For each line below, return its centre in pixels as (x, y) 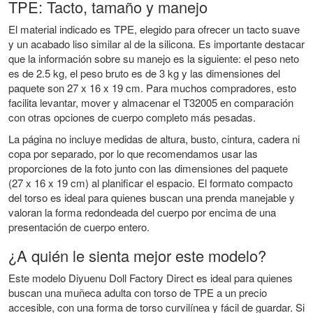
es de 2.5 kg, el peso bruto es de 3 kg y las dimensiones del (144, 73)
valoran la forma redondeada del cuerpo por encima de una (142, 212)
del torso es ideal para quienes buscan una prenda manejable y (152, 197)
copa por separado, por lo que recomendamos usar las (133, 153)
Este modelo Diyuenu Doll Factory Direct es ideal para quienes (151, 277)
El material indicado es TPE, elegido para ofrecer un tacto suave (154, 29)
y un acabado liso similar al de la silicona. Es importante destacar (156, 43)
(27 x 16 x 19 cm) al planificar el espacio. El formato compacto (151, 182)
